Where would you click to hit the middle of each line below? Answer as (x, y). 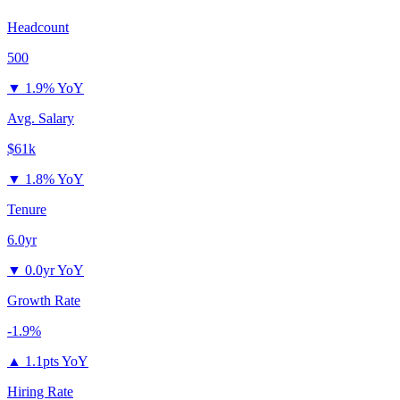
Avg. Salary (41, 119)
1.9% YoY (54, 88)
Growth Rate (44, 301)
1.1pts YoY (57, 362)
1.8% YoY (54, 179)
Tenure (27, 210)
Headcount (38, 28)
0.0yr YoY (54, 271)
